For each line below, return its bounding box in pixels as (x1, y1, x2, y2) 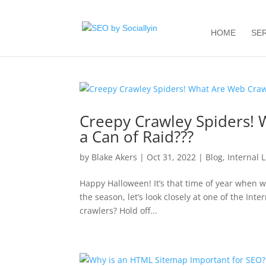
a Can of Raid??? (80, 126, 194, 147)
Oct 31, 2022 (147, 151, 197, 163)
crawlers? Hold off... (80, 205, 158, 216)
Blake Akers (91, 151, 138, 163)
